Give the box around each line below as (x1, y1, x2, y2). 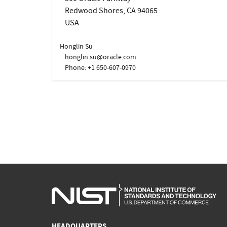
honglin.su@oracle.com (65, 52, 136, 62)
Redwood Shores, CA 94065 (65, 5, 158, 16)
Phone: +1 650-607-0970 (65, 62, 136, 72)
